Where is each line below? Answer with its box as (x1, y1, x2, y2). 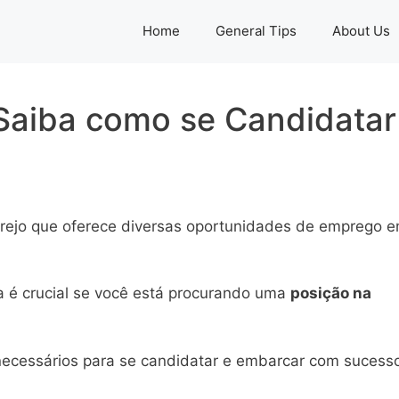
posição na (290, 284, 371, 302)
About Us (331, 22, 390, 39)
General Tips (215, 22, 297, 39)
